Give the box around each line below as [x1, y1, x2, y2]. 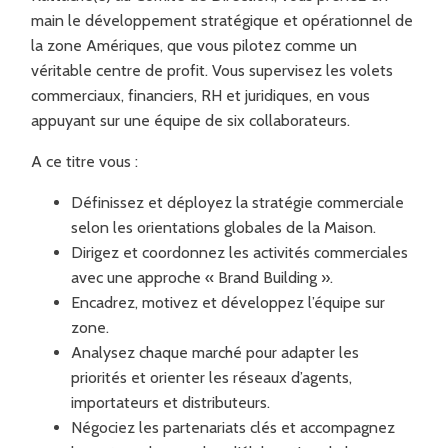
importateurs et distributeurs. [71, 392, 271, 412]
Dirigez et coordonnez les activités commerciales [71, 242, 409, 262]
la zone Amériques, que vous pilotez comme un [31, 35, 358, 55]
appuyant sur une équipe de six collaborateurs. [31, 110, 351, 130]
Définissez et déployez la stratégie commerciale [71, 192, 405, 212]
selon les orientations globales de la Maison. [71, 217, 377, 237]
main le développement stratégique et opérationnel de [31, 10, 414, 30]
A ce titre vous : [31, 151, 139, 171]
